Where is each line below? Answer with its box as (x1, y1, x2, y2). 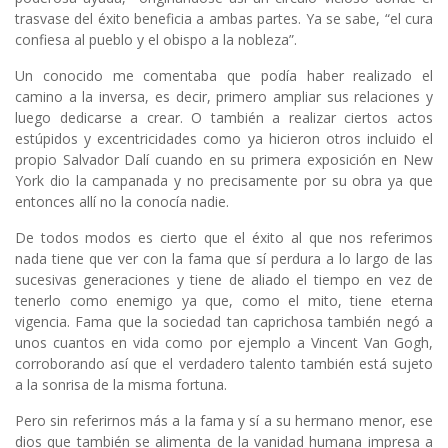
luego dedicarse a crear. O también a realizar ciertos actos (15, 107, 433, 127)
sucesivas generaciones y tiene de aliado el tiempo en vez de (15, 269, 433, 289)
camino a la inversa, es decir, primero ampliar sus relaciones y (15, 86, 433, 106)
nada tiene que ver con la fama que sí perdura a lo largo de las (15, 248, 433, 268)
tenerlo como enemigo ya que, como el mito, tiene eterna (15, 290, 433, 310)
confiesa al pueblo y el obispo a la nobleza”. (15, 29, 297, 49)
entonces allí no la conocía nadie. (15, 191, 229, 211)
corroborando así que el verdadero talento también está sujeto (15, 353, 433, 373)
